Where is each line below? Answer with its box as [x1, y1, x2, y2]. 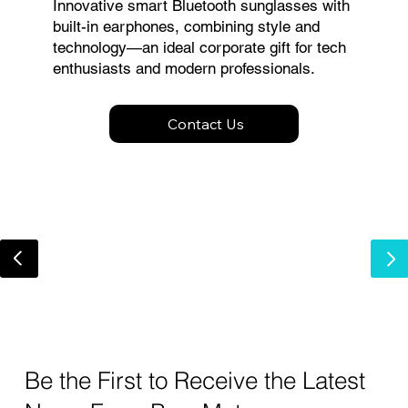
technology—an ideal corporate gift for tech [52, 37, 346, 56]
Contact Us [167, 114, 244, 133]
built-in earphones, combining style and [52, 16, 320, 36]
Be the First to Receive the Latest [24, 365, 365, 394]
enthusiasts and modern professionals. [52, 58, 315, 77]
